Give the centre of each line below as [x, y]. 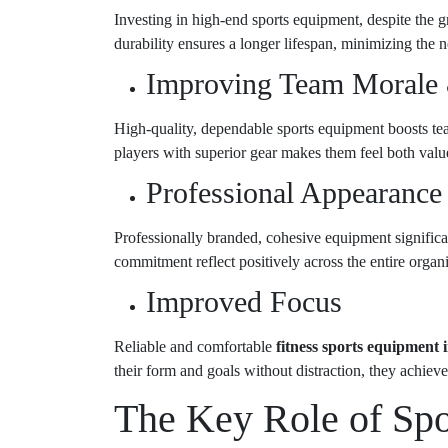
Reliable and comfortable [195, 347]
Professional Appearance [294, 193]
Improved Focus [244, 302]
